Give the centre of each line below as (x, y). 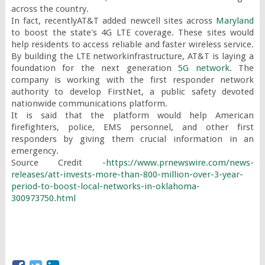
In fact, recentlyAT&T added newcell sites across (114, 20)
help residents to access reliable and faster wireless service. (132, 44)
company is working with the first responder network (132, 80)
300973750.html (43, 198)
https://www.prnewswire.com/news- (180, 162)
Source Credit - (59, 162)
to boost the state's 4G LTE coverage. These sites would (132, 32)
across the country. (50, 9)
